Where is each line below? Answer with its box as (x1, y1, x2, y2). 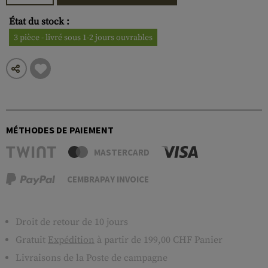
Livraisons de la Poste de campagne (16, 252, 167, 264)
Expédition (48, 234, 95, 246)
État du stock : (9, 16, 69, 28)
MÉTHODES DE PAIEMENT (6, 124, 114, 136)
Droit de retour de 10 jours (16, 216, 128, 228)
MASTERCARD (93, 146, 150, 158)
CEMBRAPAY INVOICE (66, 173, 149, 185)
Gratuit (16, 234, 48, 246)
